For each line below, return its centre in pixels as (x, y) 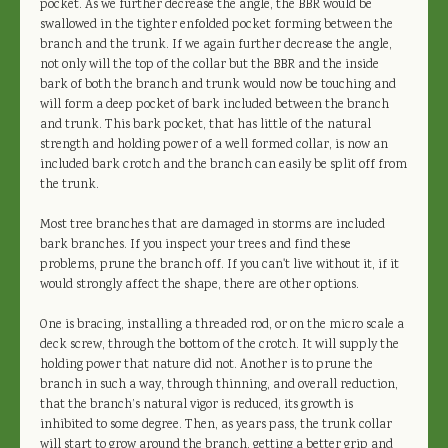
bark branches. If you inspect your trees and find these (195, 245)
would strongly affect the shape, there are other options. (199, 285)
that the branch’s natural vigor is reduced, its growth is (196, 405)
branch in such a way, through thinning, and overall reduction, (219, 385)
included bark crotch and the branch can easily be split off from (223, 165)
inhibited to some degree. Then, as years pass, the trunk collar (216, 425)
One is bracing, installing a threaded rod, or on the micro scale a (222, 325)
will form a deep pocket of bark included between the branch (214, 105)
